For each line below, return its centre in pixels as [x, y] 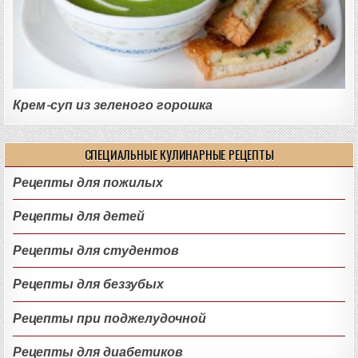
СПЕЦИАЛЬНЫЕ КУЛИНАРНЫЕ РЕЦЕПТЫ [179, 154]
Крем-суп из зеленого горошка [113, 105]
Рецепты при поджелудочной [110, 318]
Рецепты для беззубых [89, 284]
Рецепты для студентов [96, 250]
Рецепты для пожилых [88, 182]
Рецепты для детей [79, 217]
